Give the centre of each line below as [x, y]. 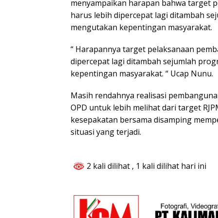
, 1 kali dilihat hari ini [169, 166]
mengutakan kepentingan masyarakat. [141, 27]
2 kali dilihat [108, 166]
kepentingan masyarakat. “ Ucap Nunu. [142, 74]
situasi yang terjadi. [106, 132]
